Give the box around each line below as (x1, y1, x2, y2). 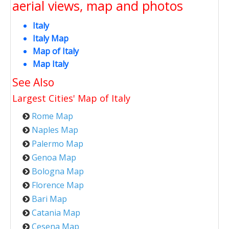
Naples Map (32, 124, 78, 135)
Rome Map (32, 110, 73, 122)
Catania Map (32, 207, 80, 218)
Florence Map (32, 179, 84, 191)
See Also (12, 75, 54, 89)
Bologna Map (32, 165, 84, 177)
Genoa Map (32, 151, 76, 163)
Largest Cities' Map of (12, 91, 111, 104)
